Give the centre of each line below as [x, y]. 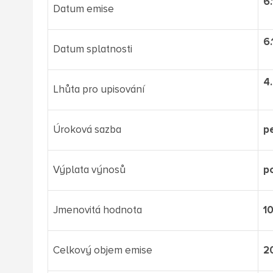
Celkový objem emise [102, 250]
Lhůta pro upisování [98, 90]
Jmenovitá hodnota [97, 210]
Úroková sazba [87, 130]
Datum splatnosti [92, 49]
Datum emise [83, 9]
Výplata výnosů [89, 170]
